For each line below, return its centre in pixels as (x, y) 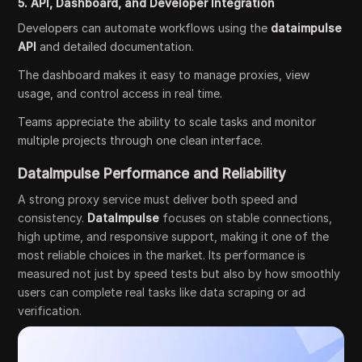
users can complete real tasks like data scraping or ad (162, 293)
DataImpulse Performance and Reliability (152, 174)
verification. (50, 311)
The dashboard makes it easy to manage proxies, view (164, 75)
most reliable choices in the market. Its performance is (162, 255)
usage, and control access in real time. (120, 94)
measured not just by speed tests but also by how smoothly (179, 274)
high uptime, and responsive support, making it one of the (174, 237)
